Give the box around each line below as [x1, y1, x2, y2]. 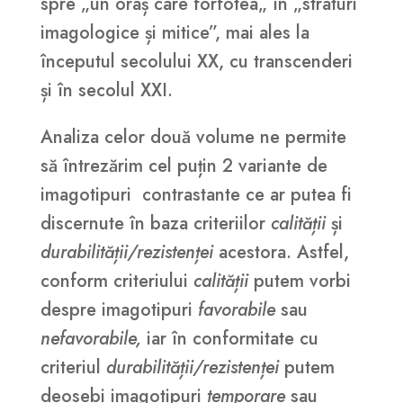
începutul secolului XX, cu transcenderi [40, 49, 353, 76]
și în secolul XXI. [40, 77, 173, 104]
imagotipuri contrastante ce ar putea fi [40, 182, 352, 209]
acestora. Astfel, [218, 239, 349, 266]
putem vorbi [247, 268, 351, 295]
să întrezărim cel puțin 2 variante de [40, 153, 327, 180]
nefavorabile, [40, 326, 147, 353]
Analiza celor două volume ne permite [40, 124, 346, 151]
